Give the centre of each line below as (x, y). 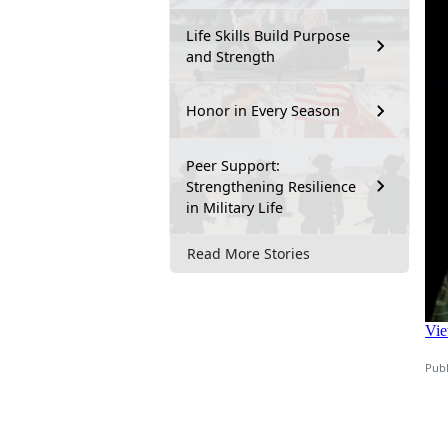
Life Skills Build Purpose (268, 35)
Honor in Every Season (263, 111)
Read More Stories (248, 254)
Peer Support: (233, 165)
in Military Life (234, 207)
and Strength (230, 56)
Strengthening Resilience (271, 186)
